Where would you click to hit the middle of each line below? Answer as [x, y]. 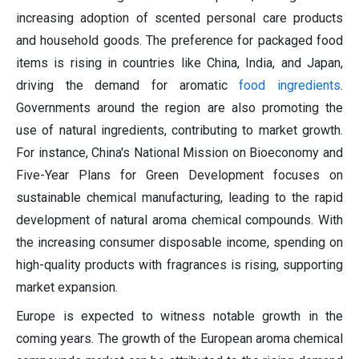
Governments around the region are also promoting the [179, 108]
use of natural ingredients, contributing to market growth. [179, 131]
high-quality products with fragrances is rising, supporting [179, 265]
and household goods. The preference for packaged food [179, 41]
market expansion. [67, 288]
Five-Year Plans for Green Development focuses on [179, 175]
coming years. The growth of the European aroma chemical [179, 339]
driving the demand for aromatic [128, 86]
